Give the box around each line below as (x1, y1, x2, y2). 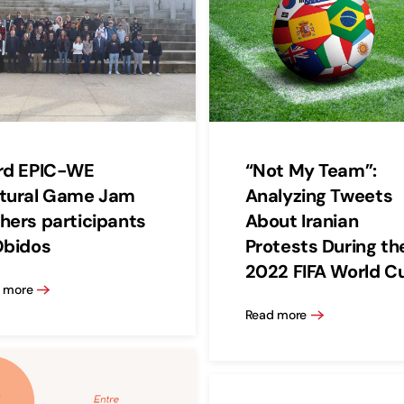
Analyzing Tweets (244, 184, 393, 208)
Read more (244, 306, 307, 323)
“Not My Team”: (244, 159, 377, 183)
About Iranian (244, 209, 359, 234)
